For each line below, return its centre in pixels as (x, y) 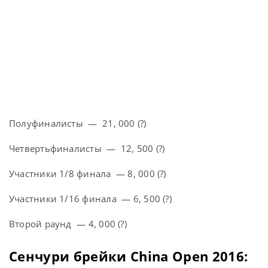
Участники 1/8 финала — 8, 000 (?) (88, 174)
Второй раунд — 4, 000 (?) (68, 224)
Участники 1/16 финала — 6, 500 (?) (90, 199)
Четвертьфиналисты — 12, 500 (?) (87, 149)
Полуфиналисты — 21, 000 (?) (78, 124)
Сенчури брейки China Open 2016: (129, 256)
